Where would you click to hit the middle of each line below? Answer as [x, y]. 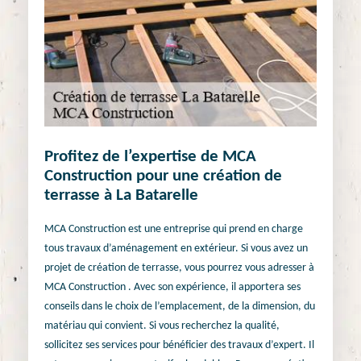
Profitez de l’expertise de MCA [150, 157]
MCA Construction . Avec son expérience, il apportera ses [172, 287]
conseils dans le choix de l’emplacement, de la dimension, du [180, 306]
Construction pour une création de [163, 176]
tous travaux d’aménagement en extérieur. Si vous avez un [176, 248]
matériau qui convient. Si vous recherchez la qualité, [162, 326]
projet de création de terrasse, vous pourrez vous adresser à [179, 268]
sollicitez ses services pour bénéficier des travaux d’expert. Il [179, 345]
